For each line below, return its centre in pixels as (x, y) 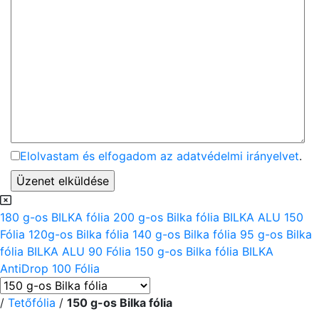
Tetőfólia (32, 303)
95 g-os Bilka (276, 234)
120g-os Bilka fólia (80, 234)
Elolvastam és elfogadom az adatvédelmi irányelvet (159, 156)
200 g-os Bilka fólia (168, 217)
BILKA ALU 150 (263, 217)
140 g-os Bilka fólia (186, 234)
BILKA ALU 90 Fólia (81, 251)
